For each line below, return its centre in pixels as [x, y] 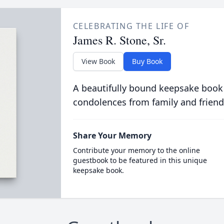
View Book [98, 61]
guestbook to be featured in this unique [140, 160]
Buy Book [147, 61]
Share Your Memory [112, 135]
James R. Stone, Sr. [119, 40]
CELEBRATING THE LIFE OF [131, 26]
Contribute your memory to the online [136, 150]
